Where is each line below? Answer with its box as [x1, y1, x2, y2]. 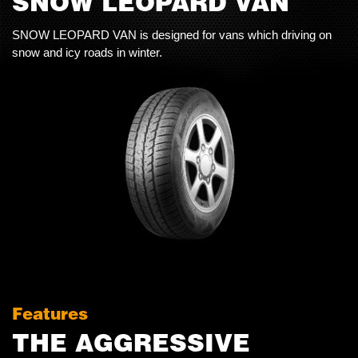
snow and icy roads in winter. [12, 46, 162, 59]
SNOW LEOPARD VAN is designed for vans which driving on [12, 28, 332, 42]
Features [12, 303, 88, 324]
